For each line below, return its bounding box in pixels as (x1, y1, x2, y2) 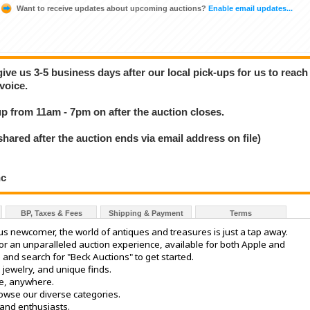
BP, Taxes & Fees (20, 209, 82, 218)
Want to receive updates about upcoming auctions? (17, 3, 206, 12)
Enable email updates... (206, 3, 293, 12)
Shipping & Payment (109, 209, 183, 218)
